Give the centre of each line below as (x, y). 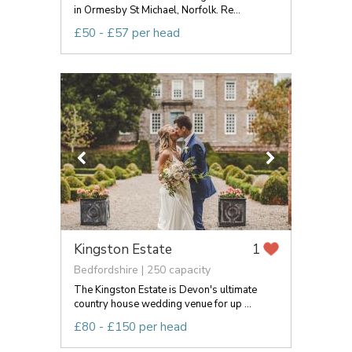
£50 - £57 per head (127, 33)
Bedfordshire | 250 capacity (142, 269)
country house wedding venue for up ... (163, 304)
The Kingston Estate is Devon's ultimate (165, 290)
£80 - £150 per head (130, 326)
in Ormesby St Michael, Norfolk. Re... (157, 10)
